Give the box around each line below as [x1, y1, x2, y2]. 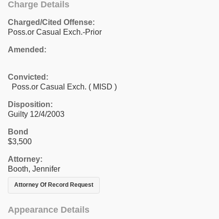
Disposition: [8, 100, 53, 109]
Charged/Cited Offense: [8, 18, 95, 26]
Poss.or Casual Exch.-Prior [8, 27, 102, 36]
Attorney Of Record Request [14, 181, 93, 189]
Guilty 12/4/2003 [8, 109, 65, 118]
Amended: [8, 45, 46, 54]
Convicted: [8, 72, 48, 81]
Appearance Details [8, 204, 89, 215]
